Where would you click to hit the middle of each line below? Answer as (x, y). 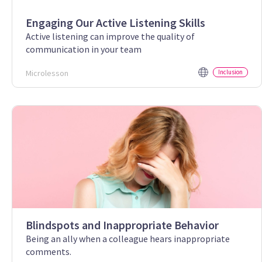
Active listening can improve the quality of (110, 36)
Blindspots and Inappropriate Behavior (122, 225)
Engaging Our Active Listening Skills (116, 22)
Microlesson (47, 73)
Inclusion (230, 72)
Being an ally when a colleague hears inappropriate (128, 238)
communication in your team (84, 49)
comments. (49, 251)
